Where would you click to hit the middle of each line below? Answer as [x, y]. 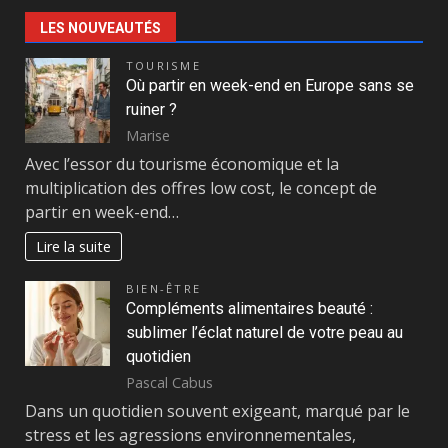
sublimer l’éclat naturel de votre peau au [264, 332]
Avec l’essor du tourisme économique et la [182, 164]
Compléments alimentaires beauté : [249, 308]
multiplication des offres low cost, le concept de [201, 188]
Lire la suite [74, 247]
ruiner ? [151, 109]
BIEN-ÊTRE [164, 288]
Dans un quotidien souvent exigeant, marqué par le [217, 411]
